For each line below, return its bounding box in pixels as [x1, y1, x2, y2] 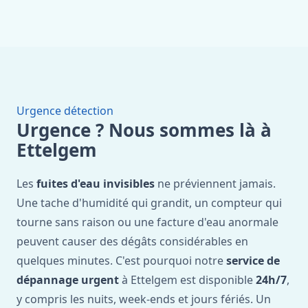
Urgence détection [16, 103, 113, 118]
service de [226, 253, 280, 268]
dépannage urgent [16, 272, 119, 287]
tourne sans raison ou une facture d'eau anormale [16, 214, 278, 230]
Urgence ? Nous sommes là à [16, 118, 272, 142]
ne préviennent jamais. [155, 176, 276, 191]
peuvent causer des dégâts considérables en [16, 234, 248, 249]
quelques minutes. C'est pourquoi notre [16, 253, 226, 268]
